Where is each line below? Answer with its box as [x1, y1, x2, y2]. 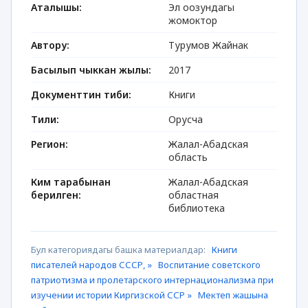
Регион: [31, 137, 68, 151]
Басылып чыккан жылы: [31, 63, 151, 76]
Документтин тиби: [31, 88, 131, 101]
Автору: [31, 38, 69, 52]
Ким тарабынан [31, 175, 111, 188]
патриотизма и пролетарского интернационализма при [31, 274, 274, 286]
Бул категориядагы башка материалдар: [31, 243, 208, 256]
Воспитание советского [158, 258, 261, 271]
